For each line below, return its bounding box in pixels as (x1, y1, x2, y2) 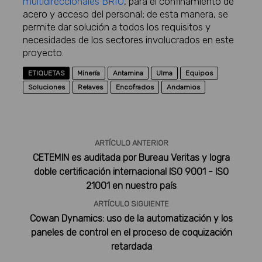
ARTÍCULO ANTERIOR (94, 139, 168, 148)
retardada (111, 241, 152, 253)
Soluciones (28, 83, 65, 92)
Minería (77, 69, 101, 78)
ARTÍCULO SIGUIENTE (94, 199, 170, 209)
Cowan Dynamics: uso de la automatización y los (30, 213, 233, 225)
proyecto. (23, 47, 64, 59)
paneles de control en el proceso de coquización (30, 227, 232, 239)
